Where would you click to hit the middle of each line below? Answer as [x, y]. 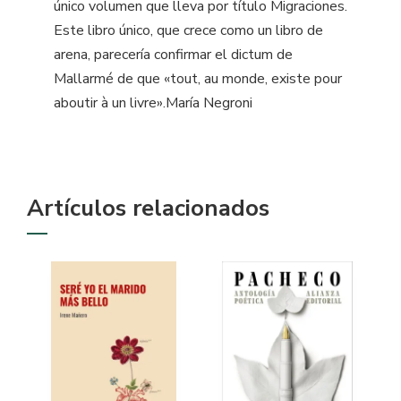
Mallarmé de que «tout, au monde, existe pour [198, 78]
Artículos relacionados [148, 208]
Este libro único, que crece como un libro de [188, 30]
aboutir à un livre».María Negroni [153, 102]
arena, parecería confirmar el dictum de [173, 54]
